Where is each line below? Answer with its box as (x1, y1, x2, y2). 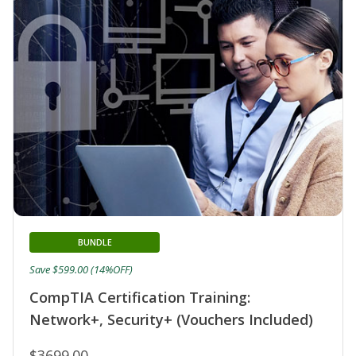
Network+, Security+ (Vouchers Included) (29, 310, 313, 330)
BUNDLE (77, 236, 112, 249)
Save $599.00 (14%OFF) (29, 262, 133, 277)
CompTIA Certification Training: (29, 288, 250, 308)
